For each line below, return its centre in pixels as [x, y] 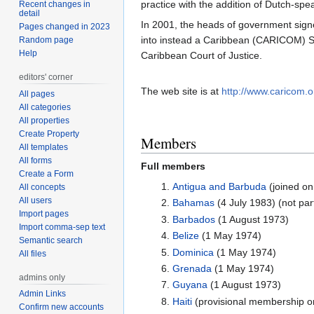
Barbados [193, 219]
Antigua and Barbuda [219, 187]
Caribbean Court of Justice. [202, 56]
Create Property [49, 134]
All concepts [42, 187]
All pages [37, 94]
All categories [45, 107]
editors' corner [46, 77]
